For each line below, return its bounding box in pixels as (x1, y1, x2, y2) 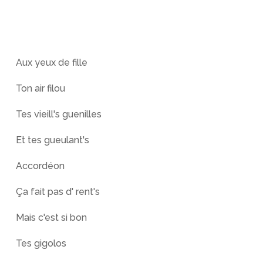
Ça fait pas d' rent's (15, 186, 100, 197)
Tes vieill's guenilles (15, 109, 102, 120)
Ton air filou (15, 83, 65, 94)
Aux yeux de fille (15, 57, 87, 68)
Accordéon (15, 160, 65, 171)
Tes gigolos (15, 238, 66, 249)
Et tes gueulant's (15, 134, 89, 146)
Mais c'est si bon (15, 212, 87, 223)
